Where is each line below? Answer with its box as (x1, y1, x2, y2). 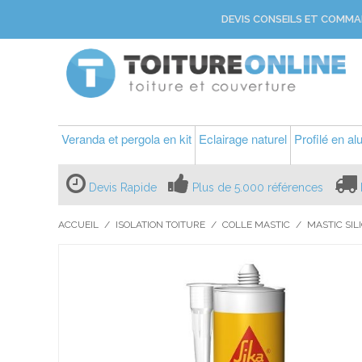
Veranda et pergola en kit (61, 130, 192, 147)
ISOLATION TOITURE (116, 219, 205, 230)
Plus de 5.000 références (192, 181, 323, 194)
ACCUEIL (58, 219, 99, 230)
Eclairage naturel (199, 130, 287, 147)
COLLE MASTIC (222, 219, 290, 230)
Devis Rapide (89, 181, 157, 194)
